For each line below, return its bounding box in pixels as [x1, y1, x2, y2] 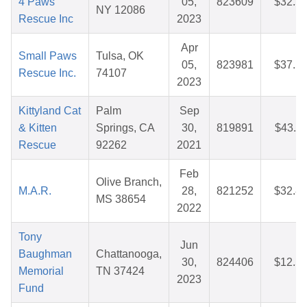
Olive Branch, [96, 176, 162, 188]
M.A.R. [19, 185, 51, 197]
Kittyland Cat [19, 105, 81, 117]
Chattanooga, [96, 248, 162, 260]
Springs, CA [96, 122, 155, 134]
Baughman [19, 248, 72, 260]
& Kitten [19, 122, 57, 134]
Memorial [19, 265, 64, 278]
